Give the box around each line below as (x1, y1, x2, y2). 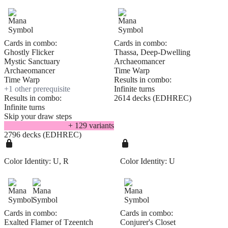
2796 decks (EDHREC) (4, 130, 81, 139)
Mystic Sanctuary (4, 57, 60, 66)
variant (87, 121, 111, 130)
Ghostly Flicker (4, 48, 54, 57)
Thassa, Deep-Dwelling (114, 48, 190, 57)
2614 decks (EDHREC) (114, 94, 191, 103)
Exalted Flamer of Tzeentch (4, 218, 93, 227)
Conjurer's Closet (120, 218, 176, 227)
